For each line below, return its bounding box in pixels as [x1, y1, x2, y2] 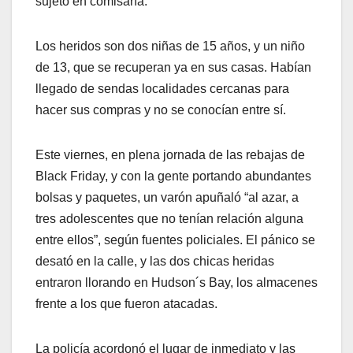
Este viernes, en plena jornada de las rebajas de [35, 148, 305, 162]
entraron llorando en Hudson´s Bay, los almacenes [35, 276, 318, 290]
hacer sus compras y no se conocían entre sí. [35, 103, 286, 117]
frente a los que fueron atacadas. [35, 297, 217, 311]
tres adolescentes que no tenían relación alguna [35, 212, 303, 226]
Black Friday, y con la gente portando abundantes [35, 169, 311, 184]
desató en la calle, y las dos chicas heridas [35, 255, 274, 269]
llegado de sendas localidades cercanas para [35, 82, 289, 96]
